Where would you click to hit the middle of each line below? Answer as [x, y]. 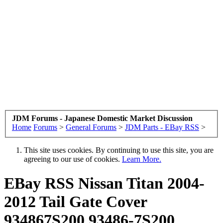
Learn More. [142, 159]
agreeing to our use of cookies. [73, 159]
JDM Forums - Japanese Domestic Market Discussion [102, 118]
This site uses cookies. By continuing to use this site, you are [119, 150]
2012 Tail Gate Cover [75, 201]
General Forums [91, 127]
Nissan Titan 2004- [139, 183]
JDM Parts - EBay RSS [162, 127]
